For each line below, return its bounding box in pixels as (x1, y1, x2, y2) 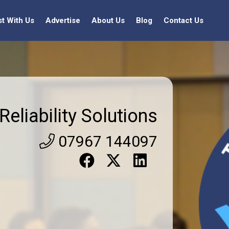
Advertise (45, 16, 80, 25)
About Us (91, 16, 125, 25)
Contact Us (164, 16, 203, 25)
